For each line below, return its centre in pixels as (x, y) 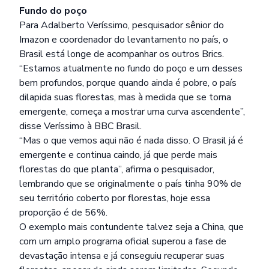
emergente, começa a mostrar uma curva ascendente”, (132, 112)
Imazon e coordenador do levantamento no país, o (124, 40)
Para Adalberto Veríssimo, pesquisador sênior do (122, 25)
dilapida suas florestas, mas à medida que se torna (125, 97)
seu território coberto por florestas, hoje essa (115, 198)
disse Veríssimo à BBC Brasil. (80, 126)
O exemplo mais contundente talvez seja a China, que (131, 227)
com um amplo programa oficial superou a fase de (123, 241)
